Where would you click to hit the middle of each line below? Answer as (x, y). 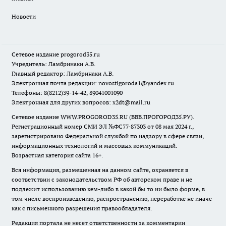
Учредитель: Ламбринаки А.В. (53, 64)
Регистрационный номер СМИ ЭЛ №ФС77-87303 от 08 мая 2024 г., (103, 126)
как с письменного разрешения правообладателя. (82, 208)
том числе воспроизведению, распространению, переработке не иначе (112, 199)
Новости (24, 16)
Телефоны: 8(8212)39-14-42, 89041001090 (67, 93)
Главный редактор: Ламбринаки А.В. (63, 73)
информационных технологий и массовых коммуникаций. (94, 146)
